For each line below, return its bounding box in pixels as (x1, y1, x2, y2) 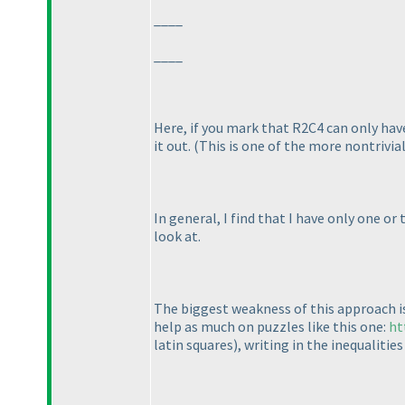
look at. (154, 227, 201, 246)
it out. (154, 137, 193, 155)
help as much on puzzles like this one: (154, 317, 389, 336)
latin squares (154, 335, 233, 354)
